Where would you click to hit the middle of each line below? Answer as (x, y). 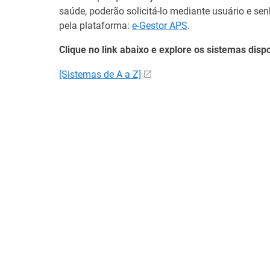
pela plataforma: (96, 26)
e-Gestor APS (160, 26)
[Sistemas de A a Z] (100, 74)
